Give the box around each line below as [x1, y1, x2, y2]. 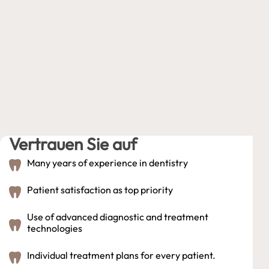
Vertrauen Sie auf [9, 133, 137, 154]
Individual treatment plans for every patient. [27, 249, 216, 261]
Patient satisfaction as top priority [27, 183, 173, 196]
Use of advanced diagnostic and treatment [27, 210, 208, 223]
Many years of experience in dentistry [27, 156, 188, 169]
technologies [27, 222, 82, 234]
